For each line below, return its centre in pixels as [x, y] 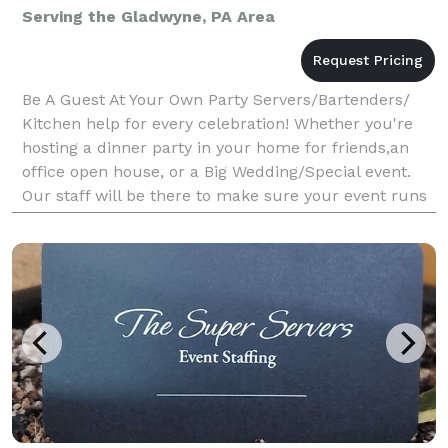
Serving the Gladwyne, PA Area [148, 16]
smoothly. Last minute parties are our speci [191, 219]
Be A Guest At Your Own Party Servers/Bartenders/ [216, 99]
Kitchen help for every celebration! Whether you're [217, 123]
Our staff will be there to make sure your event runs [224, 195]
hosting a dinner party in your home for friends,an [215, 147]
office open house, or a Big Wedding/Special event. [216, 171]
